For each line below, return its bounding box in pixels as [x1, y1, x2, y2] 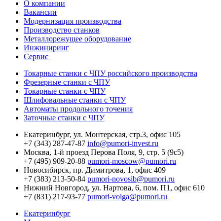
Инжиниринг [24, 43, 69, 52]
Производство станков [24, 26, 100, 34]
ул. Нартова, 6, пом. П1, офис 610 [92, 184, 205, 192]
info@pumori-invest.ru [87, 139, 158, 147]
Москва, [24, 148, 53, 156]
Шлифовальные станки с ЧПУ [24, 96, 126, 104]
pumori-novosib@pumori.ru [87, 175, 175, 183]
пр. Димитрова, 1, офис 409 [73, 166, 166, 174]
